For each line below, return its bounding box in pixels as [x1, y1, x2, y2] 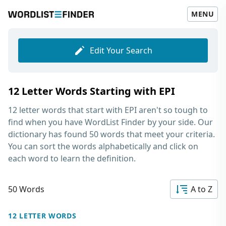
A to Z [191, 184, 212, 195]
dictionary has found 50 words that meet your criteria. [8, 129, 215, 140]
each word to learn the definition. [8, 153, 136, 164]
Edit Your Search [90, 45, 152, 56]
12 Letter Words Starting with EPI [8, 84, 175, 98]
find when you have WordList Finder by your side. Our [8, 117, 213, 128]
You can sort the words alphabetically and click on [8, 141, 198, 152]
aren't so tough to [137, 104, 208, 116]
